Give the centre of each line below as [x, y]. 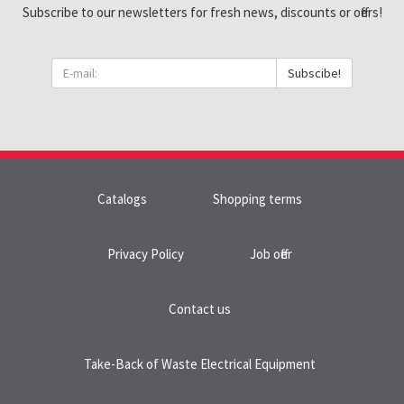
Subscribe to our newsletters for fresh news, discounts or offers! [202, 13]
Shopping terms [257, 199]
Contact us [200, 309]
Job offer [271, 254]
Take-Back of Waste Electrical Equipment [200, 364]
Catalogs [122, 199]
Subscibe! [314, 73]
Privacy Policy [146, 254]
